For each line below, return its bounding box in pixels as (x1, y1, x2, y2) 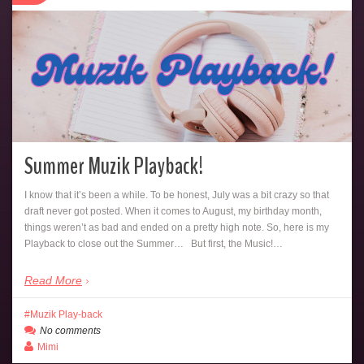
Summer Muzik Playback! (24, 149, 203, 183)
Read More (24, 273, 82, 287)
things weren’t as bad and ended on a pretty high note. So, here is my (24, 221, 329, 233)
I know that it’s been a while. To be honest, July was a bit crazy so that (24, 188, 329, 201)
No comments (40, 325, 101, 337)
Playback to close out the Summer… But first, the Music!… (24, 237, 283, 249)
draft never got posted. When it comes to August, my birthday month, (24, 205, 322, 217)
